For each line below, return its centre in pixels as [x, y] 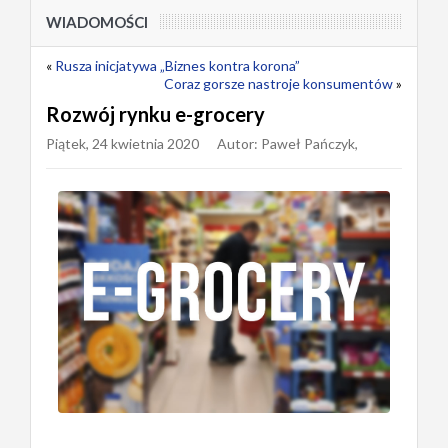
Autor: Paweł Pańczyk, [287, 143]
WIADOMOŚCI [97, 22]
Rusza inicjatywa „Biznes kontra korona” [177, 65]
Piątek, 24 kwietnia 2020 [122, 143]
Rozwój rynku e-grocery [155, 114]
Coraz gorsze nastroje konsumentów [278, 83]
